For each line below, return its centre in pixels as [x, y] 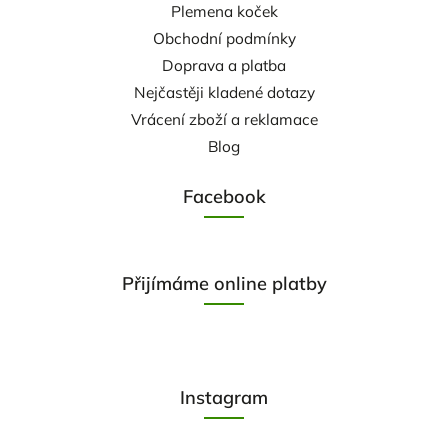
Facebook [224, 196]
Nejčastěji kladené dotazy [224, 92]
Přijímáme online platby [224, 283]
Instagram [224, 397]
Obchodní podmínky [224, 38]
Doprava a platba [224, 65]
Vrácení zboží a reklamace [224, 119]
